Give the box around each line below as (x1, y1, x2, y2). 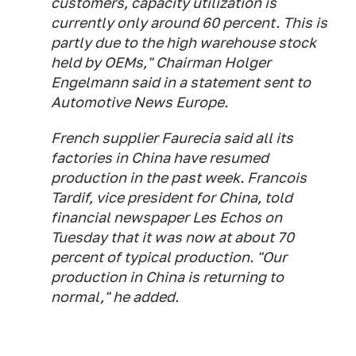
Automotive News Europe (51, 94, 224, 111)
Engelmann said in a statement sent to (51, 74, 311, 91)
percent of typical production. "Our (51, 249, 287, 266)
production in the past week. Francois (51, 169, 307, 187)
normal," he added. (51, 288, 179, 306)
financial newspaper (51, 209, 192, 226)
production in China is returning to (51, 269, 284, 286)
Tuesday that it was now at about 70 (51, 229, 294, 246)
